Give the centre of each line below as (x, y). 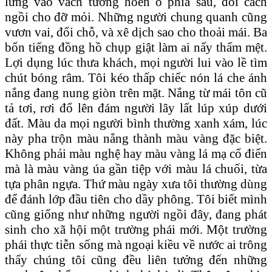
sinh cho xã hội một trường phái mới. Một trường (136, 229)
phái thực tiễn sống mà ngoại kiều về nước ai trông (136, 244)
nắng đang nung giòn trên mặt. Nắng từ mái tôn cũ (136, 93)
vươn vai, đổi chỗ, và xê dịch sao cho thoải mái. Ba (136, 32)
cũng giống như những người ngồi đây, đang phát (136, 214)
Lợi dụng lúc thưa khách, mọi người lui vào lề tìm (136, 62)
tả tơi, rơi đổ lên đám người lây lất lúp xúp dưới (136, 108)
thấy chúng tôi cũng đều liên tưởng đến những (136, 260)
